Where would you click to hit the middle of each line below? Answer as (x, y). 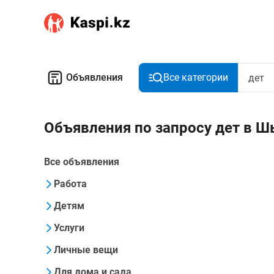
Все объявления (82, 162)
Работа (70, 184)
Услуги (69, 228)
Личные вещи (86, 250)
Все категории (196, 77)
